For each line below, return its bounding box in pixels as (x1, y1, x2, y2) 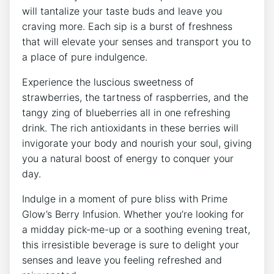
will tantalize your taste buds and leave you (22, 4, 222, 17)
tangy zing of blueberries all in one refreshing (22, 106, 231, 119)
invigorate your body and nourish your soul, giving (22, 136, 252, 149)
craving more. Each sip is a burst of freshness (22, 20, 232, 32)
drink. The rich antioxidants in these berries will (22, 121, 239, 134)
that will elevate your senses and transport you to (22, 35, 251, 48)
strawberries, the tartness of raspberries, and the (22, 91, 248, 103)
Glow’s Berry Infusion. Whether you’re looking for (22, 207, 244, 220)
